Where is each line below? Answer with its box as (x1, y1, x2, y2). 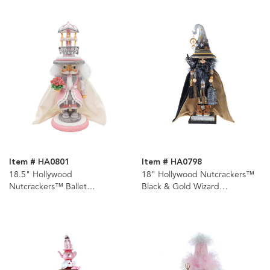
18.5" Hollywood (9, 168, 72, 181)
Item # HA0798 (141, 155, 202, 169)
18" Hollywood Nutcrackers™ (141, 168, 254, 181)
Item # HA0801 (9, 155, 69, 169)
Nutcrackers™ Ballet (9, 180, 87, 193)
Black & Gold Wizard (141, 180, 219, 193)
